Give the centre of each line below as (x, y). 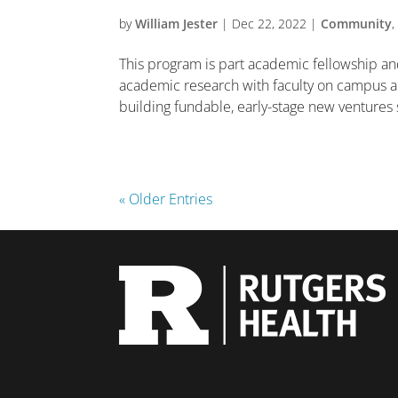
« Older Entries (166, 199)
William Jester (177, 24)
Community (357, 24)
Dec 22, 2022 (270, 24)
